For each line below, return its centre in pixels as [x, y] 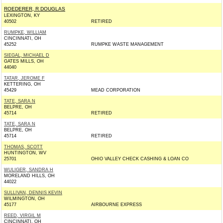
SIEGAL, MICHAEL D [27, 55]
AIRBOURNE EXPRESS [116, 205]
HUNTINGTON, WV [25, 153]
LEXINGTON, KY [22, 15]
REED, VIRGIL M [22, 216]
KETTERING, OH [22, 84]
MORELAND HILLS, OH [29, 176]
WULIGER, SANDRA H [29, 170]
